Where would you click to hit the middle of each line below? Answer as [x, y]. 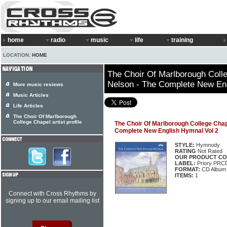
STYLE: [185, 145]
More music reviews [38, 84]
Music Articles [31, 95]
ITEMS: [184, 176]
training [182, 40]
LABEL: [185, 163]
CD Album [213, 169]
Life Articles [28, 106]
